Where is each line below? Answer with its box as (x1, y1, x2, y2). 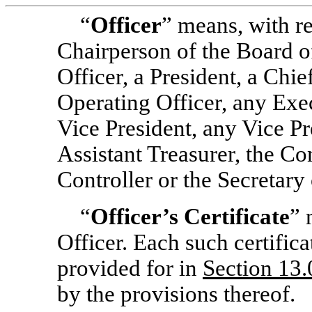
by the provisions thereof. (57, 281, 295, 306)
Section (203, 256, 272, 281)
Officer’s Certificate (90, 204, 290, 229)
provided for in (57, 256, 203, 281)
